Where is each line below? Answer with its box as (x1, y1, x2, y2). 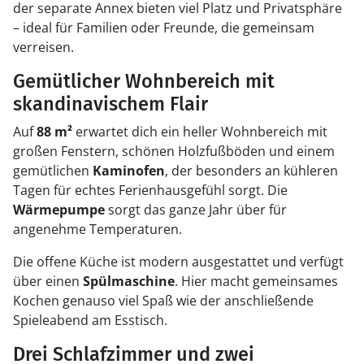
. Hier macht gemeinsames (175, 272, 338, 290)
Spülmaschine (83, 272, 175, 290)
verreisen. (13, 38, 74, 56)
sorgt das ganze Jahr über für (105, 201, 287, 219)
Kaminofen (93, 162, 165, 180)
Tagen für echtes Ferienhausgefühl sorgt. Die (13, 181, 288, 199)
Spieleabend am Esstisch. (13, 311, 167, 329)
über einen (13, 272, 83, 290)
